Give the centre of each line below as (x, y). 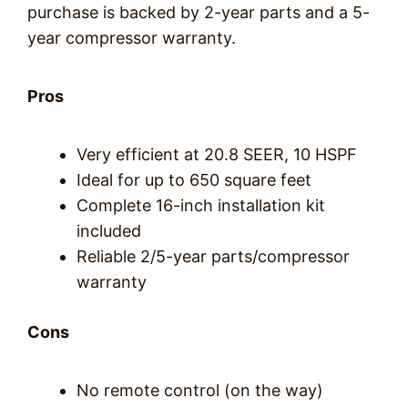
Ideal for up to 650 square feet (194, 180)
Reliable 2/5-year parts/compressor (213, 256)
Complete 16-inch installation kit (201, 205)
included (109, 231)
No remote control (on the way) (200, 390)
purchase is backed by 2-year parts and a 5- (199, 12)
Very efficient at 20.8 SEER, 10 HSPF (217, 154)
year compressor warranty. (132, 38)
